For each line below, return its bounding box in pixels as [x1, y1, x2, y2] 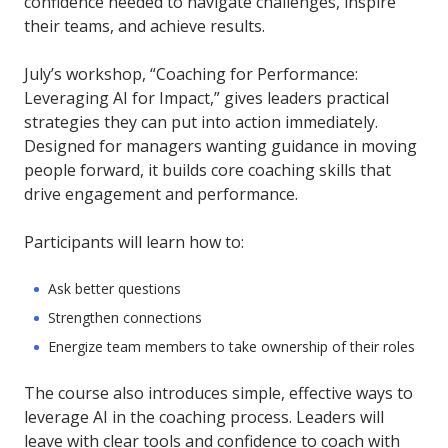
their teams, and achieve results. [24, 15, 265, 38]
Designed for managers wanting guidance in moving [24, 135, 417, 158]
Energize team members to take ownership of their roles [48, 337, 415, 357]
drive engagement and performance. [24, 183, 298, 206]
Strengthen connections [48, 308, 202, 328]
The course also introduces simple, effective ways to [24, 382, 413, 405]
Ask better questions [48, 279, 181, 299]
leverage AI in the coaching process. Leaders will [24, 406, 384, 429]
